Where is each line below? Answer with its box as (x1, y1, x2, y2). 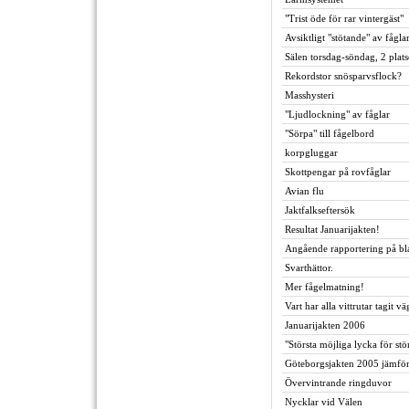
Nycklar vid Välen (285, 396, 362, 407)
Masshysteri (285, 89, 334, 100)
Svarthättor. (285, 262, 333, 273)
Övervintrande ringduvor (285, 377, 392, 388)
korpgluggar (285, 147, 338, 158)
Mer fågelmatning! (285, 281, 364, 292)
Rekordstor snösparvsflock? (285, 70, 402, 81)
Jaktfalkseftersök (285, 204, 355, 215)
